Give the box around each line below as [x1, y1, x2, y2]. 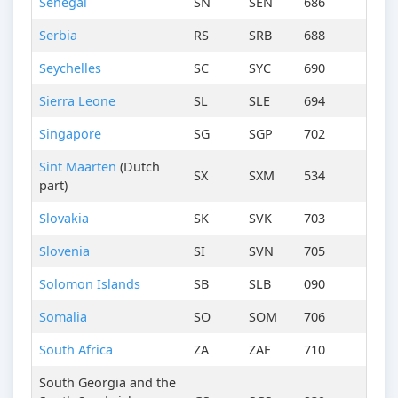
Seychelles [39, 60, 101, 77]
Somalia [39, 308, 87, 326]
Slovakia [39, 210, 89, 227]
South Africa [39, 341, 113, 359]
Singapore [39, 125, 101, 143]
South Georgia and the [39, 374, 176, 392]
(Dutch [116, 158, 160, 176]
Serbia [39, 27, 77, 44]
